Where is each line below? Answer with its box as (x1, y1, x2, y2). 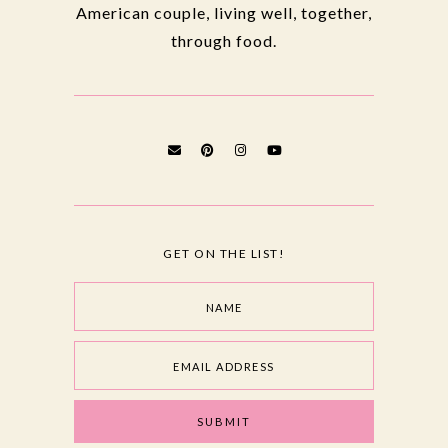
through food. (171, 30, 277, 50)
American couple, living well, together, (76, 2, 372, 22)
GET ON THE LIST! (163, 245, 285, 261)
